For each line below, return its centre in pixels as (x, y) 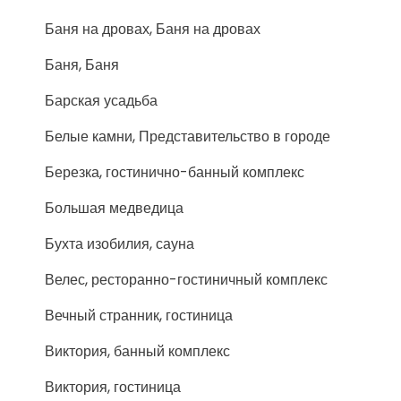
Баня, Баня (82, 65)
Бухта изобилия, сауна (119, 244)
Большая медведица (114, 208)
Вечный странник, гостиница (139, 316)
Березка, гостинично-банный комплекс (175, 172)
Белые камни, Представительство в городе (188, 137)
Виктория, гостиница (113, 387)
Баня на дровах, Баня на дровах (153, 29)
